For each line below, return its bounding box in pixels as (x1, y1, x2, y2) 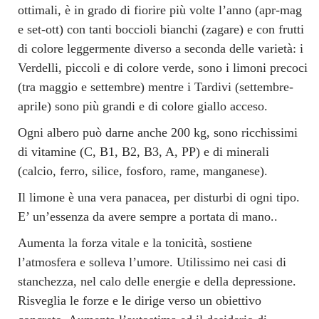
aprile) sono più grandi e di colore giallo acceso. (18, 98, 268, 113)
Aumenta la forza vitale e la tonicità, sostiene (18, 235, 252, 250)
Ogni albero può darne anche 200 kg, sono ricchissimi (18, 125, 298, 140)
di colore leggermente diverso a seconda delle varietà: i (18, 41, 303, 56)
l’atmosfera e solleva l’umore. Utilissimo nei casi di (18, 254, 286, 269)
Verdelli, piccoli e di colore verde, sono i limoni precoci (18, 60, 308, 75)
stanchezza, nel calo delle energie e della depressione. (18, 273, 296, 288)
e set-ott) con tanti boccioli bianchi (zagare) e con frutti (18, 21, 304, 36)
